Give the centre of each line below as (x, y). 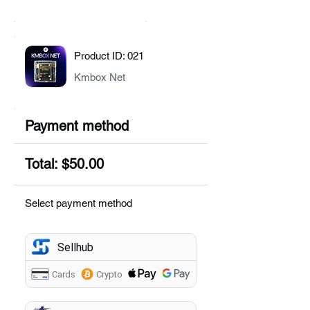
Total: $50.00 (64, 164)
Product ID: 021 (109, 56)
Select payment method (79, 203)
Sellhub (75, 247)
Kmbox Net (100, 77)
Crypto (109, 274)
